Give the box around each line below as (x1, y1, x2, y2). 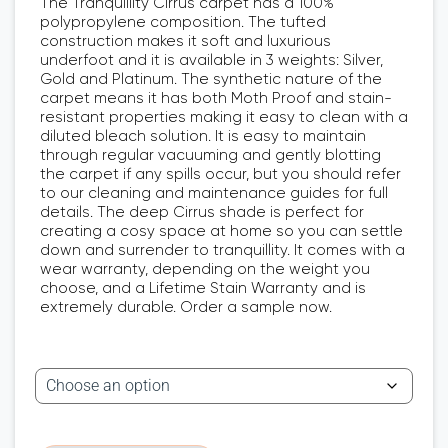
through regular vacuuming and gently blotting (40, 146, 381, 164)
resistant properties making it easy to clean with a (40, 108, 408, 126)
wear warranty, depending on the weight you (40, 260, 370, 278)
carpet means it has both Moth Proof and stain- (40, 89, 392, 107)
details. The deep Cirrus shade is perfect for (40, 203, 364, 221)
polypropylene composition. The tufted (40, 13, 326, 31)
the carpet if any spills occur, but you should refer (40, 165, 401, 183)
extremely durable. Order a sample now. (40, 298, 332, 316)
